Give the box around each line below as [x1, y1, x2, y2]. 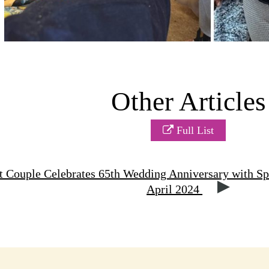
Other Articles [110, 86, 266, 117]
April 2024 [147, 183, 203, 196]
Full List [174, 125, 214, 136]
